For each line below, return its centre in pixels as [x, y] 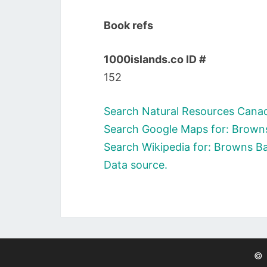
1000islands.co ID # [155, 59]
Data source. [136, 165]
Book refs [128, 25]
